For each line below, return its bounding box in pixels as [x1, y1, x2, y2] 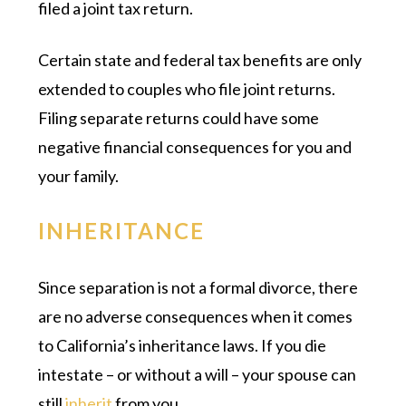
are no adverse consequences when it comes [38, 305, 353, 326]
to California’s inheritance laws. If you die [38, 334, 327, 355]
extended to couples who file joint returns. [38, 78, 336, 99]
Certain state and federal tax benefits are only [38, 49, 362, 70]
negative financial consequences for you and [38, 136, 353, 157]
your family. [38, 165, 120, 186]
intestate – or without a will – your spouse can [38, 363, 357, 384]
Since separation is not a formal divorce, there [38, 276, 359, 297]
